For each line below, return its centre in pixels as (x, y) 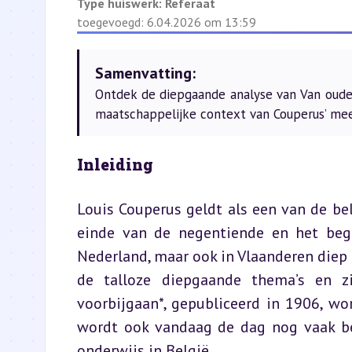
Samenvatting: (145, 73)
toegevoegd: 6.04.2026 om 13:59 (167, 22)
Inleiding (115, 164)
